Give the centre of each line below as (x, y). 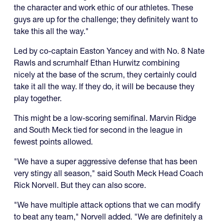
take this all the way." (51, 31)
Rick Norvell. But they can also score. (80, 185)
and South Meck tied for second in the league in (98, 130)
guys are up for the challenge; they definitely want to (106, 19)
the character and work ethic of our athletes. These (104, 8)
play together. (38, 98)
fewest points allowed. (54, 142)
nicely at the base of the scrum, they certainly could (105, 75)
